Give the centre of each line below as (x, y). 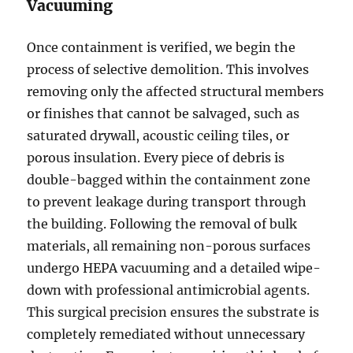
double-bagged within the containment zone (169, 180)
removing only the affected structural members (176, 92)
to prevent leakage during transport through (167, 202)
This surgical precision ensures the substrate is (173, 312)
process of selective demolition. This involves (168, 70)
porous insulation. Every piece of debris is (156, 158)
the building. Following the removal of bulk (162, 224)
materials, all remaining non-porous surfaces (169, 246)
